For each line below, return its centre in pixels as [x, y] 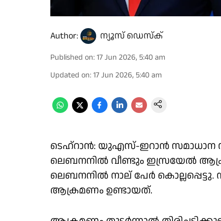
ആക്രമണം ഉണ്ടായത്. [101, 190]
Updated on [70, 75]
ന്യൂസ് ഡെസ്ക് [131, 36]
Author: [64, 36]
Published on [72, 57]
